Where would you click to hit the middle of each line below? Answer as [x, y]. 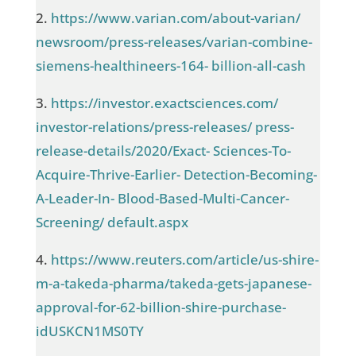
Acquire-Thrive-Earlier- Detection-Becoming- [176, 175]
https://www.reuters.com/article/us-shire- [184, 260]
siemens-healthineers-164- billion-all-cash [170, 66]
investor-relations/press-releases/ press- [164, 127]
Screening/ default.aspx [112, 222]
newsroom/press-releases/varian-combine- [174, 42]
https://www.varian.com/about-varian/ [175, 18]
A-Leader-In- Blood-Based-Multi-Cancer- [162, 199]
